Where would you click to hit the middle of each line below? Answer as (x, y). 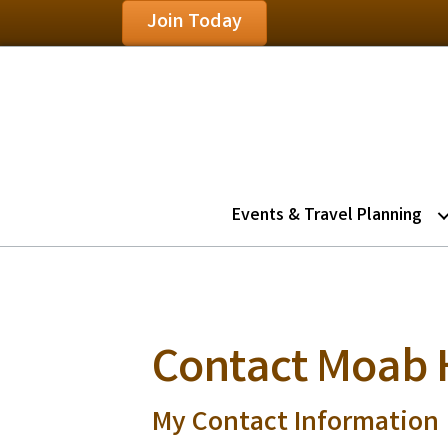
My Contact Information (295, 424)
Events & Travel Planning (326, 215)
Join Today (194, 22)
